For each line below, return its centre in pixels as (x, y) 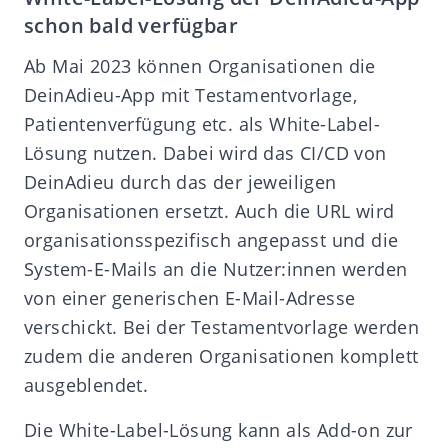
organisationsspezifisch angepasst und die (211, 239)
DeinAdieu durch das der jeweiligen (180, 181)
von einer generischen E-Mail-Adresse (190, 297)
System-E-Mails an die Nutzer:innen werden (216, 268)
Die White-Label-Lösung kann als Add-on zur (218, 429)
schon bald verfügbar (131, 25)
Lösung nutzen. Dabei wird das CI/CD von (205, 152)
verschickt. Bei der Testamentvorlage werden (222, 326)
